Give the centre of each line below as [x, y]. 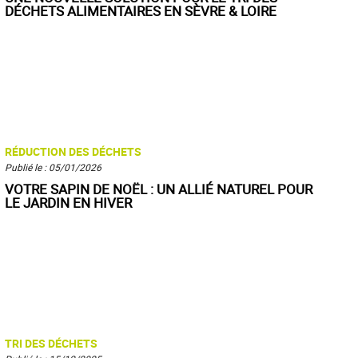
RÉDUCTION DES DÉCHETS [73, 151]
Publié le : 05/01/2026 [53, 167]
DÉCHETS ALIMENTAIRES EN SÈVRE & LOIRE [141, 11]
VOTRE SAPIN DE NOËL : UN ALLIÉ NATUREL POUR [159, 189]
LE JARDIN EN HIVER [68, 203]
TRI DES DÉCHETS [51, 343]
